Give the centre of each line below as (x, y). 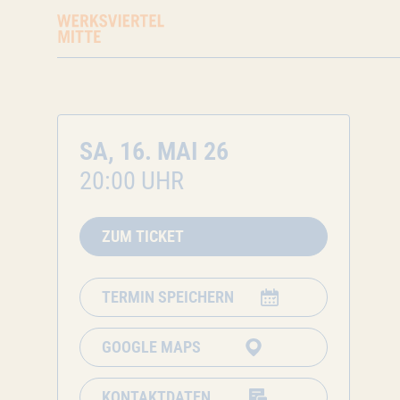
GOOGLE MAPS (151, 347)
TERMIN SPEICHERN (168, 297)
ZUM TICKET (143, 236)
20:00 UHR (132, 181)
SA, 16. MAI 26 (154, 151)
